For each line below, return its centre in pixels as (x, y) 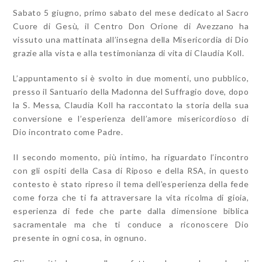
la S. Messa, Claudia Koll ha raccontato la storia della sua (131, 105)
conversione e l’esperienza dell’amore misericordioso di (131, 119)
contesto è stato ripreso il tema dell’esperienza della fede (131, 184)
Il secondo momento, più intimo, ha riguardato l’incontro (131, 157)
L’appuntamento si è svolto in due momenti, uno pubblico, (131, 78)
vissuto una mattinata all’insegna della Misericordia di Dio (131, 40)
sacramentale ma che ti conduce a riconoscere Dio (131, 225)
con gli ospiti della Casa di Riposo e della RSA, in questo (131, 171)
